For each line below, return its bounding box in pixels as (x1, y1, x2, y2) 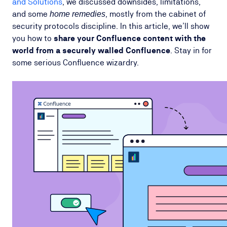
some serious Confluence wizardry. (12, 58, 139, 67)
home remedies (50, 10, 105, 18)
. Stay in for (170, 46, 212, 55)
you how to (12, 33, 54, 43)
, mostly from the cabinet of (105, 9, 206, 19)
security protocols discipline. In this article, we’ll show (12, 21, 209, 31)
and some (12, 9, 50, 19)
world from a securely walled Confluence (12, 46, 170, 55)
